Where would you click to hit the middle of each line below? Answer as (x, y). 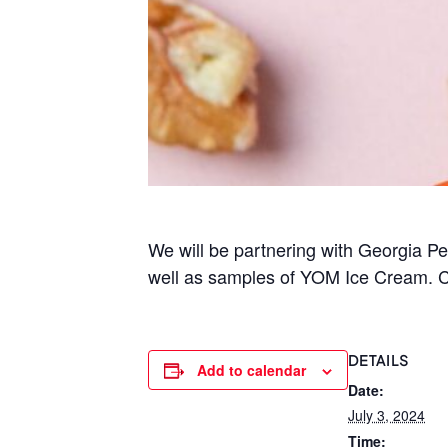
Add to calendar (251, 370)
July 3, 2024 (386, 415)
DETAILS (378, 360)
